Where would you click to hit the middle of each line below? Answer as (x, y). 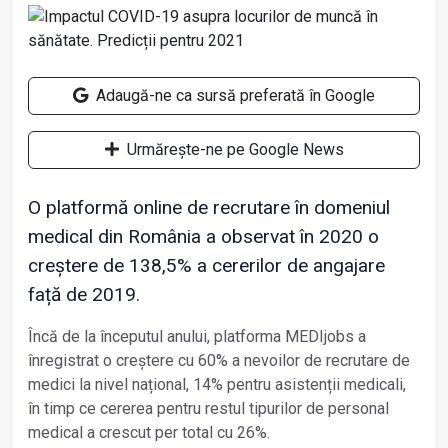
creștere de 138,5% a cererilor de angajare (206, 265)
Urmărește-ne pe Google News (233, 149)
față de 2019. (84, 294)
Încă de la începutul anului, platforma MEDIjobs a (197, 336)
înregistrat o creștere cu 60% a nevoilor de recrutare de (219, 360)
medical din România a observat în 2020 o (203, 236)
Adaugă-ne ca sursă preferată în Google (233, 95)
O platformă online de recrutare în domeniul (209, 207)
